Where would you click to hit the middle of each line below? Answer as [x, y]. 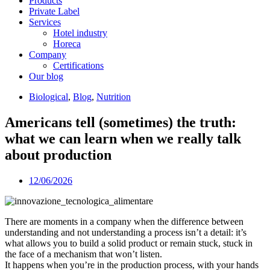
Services [45, 22]
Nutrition [114, 97]
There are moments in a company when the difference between [124, 221]
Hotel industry [80, 33]
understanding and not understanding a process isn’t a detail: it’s [126, 232]
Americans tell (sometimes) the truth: [121, 122]
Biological [49, 97]
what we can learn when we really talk [123, 138]
